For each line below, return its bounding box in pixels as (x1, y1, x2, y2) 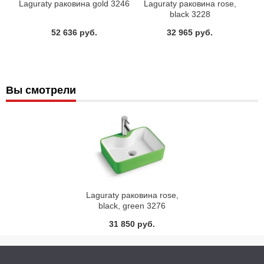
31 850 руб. (109, 219, 155, 229)
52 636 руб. (51, 28, 97, 38)
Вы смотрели (6, 84, 76, 97)
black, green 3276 (98, 201, 166, 211)
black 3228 (169, 9, 210, 19)
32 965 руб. (167, 28, 213, 38)
